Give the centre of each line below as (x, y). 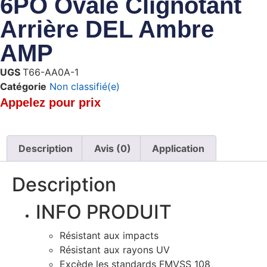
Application (178, 148)
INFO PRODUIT (104, 212)
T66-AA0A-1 (51, 72)
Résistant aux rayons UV (115, 249)
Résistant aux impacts (109, 235)
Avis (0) (112, 148)
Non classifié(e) (85, 86)
